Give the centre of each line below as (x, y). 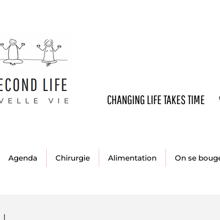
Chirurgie (73, 158)
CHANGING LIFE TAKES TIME (156, 99)
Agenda (23, 158)
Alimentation (132, 158)
